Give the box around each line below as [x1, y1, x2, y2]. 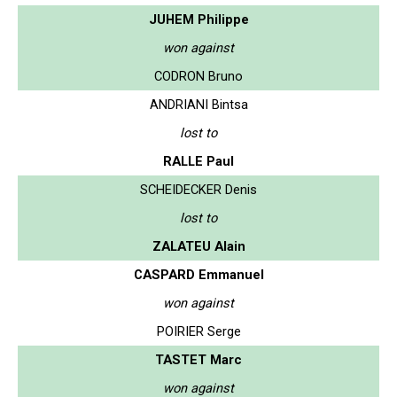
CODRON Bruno [154, 67, 243, 84]
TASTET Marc [155, 351, 242, 368]
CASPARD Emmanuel [133, 266, 264, 283]
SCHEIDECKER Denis [140, 181, 257, 198]
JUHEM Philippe [148, 11, 249, 27]
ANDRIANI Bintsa [149, 96, 248, 113]
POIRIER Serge [156, 323, 241, 339]
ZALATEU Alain [152, 237, 245, 254]
